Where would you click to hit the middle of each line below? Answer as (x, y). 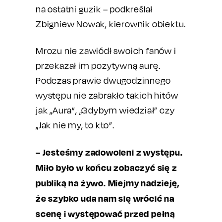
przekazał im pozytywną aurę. (98, 66)
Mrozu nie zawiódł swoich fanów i (106, 51)
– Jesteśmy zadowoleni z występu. (109, 152)
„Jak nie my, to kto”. (75, 125)
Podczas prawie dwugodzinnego (103, 81)
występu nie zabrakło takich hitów (107, 95)
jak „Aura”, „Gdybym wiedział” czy (105, 110)
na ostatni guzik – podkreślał (94, 9)
